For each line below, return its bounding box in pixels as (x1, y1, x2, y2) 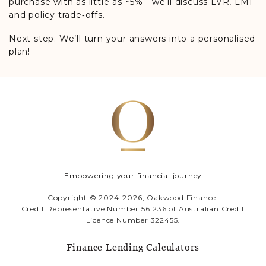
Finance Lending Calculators (66, 242, 200, 252)
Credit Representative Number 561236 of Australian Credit (21, 204, 245, 213)
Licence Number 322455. (85, 216, 180, 224)
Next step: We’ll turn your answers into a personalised (9, 33, 256, 44)
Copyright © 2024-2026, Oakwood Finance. (47, 193, 219, 202)
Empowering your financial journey (64, 171, 202, 180)
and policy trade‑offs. (9, 9, 105, 20)
